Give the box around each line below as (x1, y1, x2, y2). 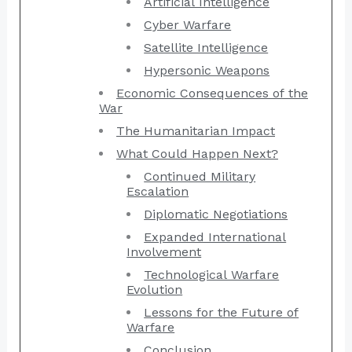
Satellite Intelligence (144, 39, 269, 55)
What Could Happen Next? (116, 145, 278, 161)
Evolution (126, 281, 183, 297)
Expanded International (144, 229, 287, 244)
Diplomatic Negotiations (144, 206, 288, 222)
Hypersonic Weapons (144, 62, 270, 78)
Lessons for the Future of (144, 304, 299, 320)
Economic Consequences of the (116, 85, 308, 101)
